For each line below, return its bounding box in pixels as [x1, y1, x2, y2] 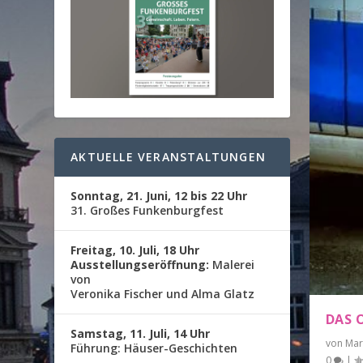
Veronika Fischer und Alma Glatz [70, 285, 255, 301]
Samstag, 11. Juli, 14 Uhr [70, 325, 211, 341]
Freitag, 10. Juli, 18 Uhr [70, 241, 200, 258]
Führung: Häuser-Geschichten [70, 340, 238, 356]
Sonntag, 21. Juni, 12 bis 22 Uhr [70, 187, 248, 203]
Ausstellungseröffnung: [70, 256, 210, 272]
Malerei [209, 256, 255, 272]
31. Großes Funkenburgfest [70, 202, 224, 218]
